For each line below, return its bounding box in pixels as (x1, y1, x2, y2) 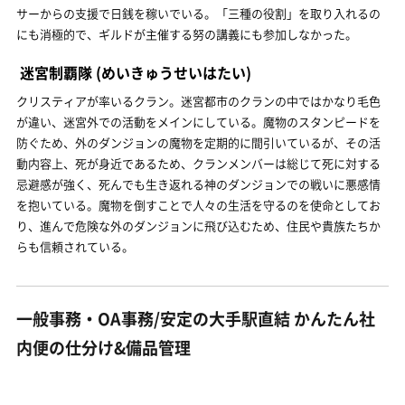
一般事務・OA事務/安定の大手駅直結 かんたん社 (16, 306, 375, 331)
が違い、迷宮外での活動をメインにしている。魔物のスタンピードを (16, 112, 381, 130)
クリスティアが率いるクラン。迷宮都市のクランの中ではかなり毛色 (16, 91, 381, 109)
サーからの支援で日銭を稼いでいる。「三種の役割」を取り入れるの (16, 4, 381, 22)
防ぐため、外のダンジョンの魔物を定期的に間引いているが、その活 (16, 133, 381, 151)
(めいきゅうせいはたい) (92, 61, 251, 83)
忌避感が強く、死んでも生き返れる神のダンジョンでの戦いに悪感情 (16, 174, 381, 193)
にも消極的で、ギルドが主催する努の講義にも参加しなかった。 (16, 24, 357, 42)
